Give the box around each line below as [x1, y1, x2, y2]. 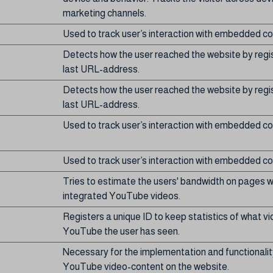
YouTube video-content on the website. [63, 261, 229, 272]
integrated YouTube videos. [63, 191, 180, 201]
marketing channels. [63, 8, 146, 18]
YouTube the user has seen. [63, 226, 180, 236]
